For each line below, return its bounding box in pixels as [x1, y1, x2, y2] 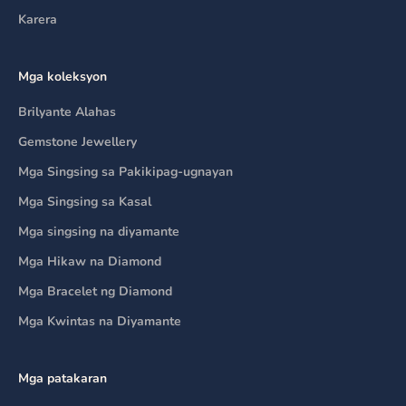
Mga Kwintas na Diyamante [18, 313, 181, 331]
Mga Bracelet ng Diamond [18, 283, 172, 301]
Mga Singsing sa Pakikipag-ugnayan [18, 163, 233, 181]
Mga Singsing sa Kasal [18, 193, 151, 211]
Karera [18, 11, 57, 29]
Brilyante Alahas [18, 103, 116, 121]
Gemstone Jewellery [18, 133, 137, 151]
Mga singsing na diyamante [18, 223, 179, 241]
